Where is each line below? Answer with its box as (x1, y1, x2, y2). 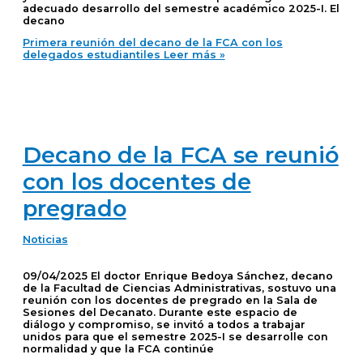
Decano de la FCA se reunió (22, 141, 339, 169)
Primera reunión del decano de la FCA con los (22, 36, 283, 49)
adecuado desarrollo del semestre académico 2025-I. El (22, 2, 340, 15)
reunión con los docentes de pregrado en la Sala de (22, 294, 318, 307)
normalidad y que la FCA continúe (22, 343, 214, 356)
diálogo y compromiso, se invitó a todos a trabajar (22, 318, 305, 331)
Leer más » (160, 49, 225, 62)
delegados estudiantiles (22, 49, 160, 62)
